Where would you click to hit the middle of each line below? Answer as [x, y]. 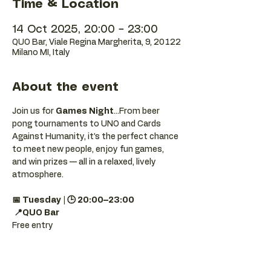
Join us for [34, 111]
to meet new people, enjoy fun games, [89, 149]
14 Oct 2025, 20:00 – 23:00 [85, 30]
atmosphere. [38, 175]
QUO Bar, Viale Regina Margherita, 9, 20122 [96, 42]
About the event [65, 87]
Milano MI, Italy [41, 53]
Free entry [33, 226]
